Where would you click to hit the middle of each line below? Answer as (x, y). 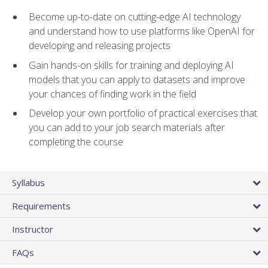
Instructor (33, 229)
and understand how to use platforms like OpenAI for (142, 31)
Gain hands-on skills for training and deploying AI (131, 65)
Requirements (41, 205)
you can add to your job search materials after (127, 128)
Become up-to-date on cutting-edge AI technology (135, 17)
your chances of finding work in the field (112, 94)
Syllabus (28, 182)
